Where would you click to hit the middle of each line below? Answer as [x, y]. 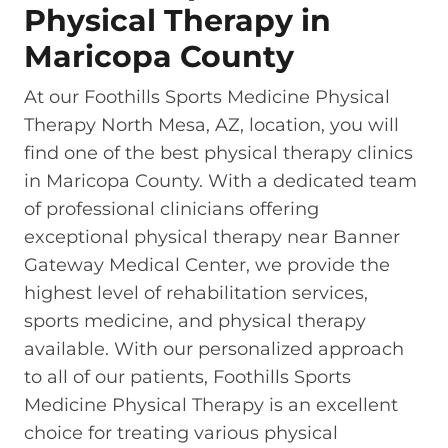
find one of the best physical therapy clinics [218, 152]
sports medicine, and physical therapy [195, 320]
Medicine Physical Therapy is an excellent [211, 404]
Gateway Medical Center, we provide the [207, 264]
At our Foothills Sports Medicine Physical [207, 96]
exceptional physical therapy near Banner [212, 236]
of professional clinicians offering [171, 208]
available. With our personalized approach [214, 348]
